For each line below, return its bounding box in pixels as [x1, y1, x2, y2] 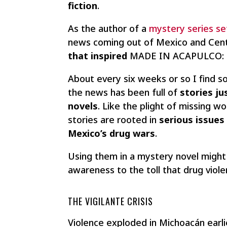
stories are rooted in [68, 113, 157, 126]
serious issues [157, 113, 225, 126]
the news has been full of [68, 86, 178, 99]
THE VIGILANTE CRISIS [68, 195, 154, 208]
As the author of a [68, 22, 149, 35]
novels [68, 100, 98, 112]
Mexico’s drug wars [68, 127, 156, 140]
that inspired [68, 50, 128, 62]
